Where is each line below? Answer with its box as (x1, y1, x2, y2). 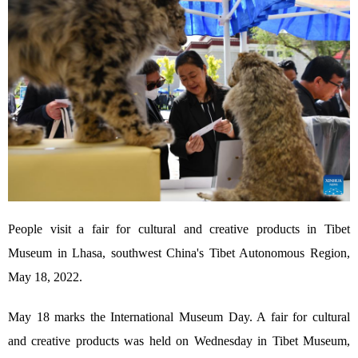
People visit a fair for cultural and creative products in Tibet (8, 222, 350, 237)
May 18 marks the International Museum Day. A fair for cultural (8, 310, 350, 324)
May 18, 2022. (8, 270, 82, 284)
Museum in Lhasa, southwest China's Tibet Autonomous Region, (8, 246, 350, 261)
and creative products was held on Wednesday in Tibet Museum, (8, 334, 350, 348)
